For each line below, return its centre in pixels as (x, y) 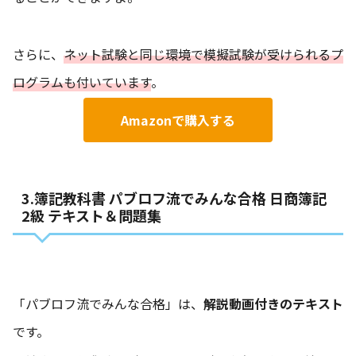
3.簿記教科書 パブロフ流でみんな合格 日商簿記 (174, 197)
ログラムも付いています (82, 82)
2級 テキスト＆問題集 (91, 215)
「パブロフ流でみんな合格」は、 (108, 304)
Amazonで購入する (178, 120)
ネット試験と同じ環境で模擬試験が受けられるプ (203, 54)
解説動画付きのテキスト (273, 304)
